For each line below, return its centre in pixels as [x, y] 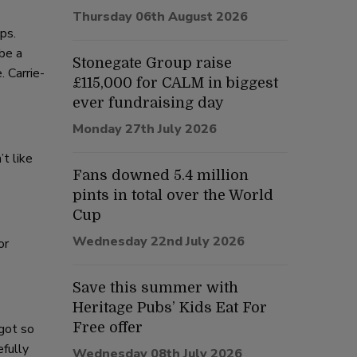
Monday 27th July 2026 [145, 129]
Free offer [108, 328]
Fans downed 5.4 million [161, 175]
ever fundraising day [148, 103]
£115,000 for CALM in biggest [175, 83]
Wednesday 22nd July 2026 [159, 241]
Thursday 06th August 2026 [160, 17]
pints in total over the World [173, 195]
